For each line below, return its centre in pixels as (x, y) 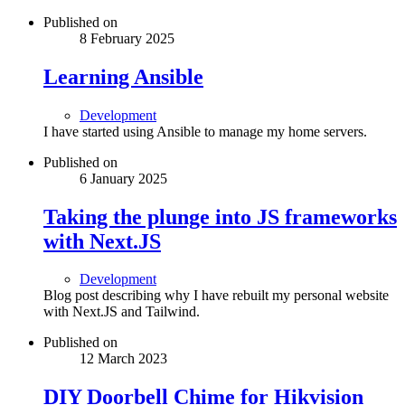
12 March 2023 (123, 359)
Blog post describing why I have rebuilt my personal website (216, 296)
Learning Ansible (123, 76)
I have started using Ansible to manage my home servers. (205, 131)
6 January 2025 (123, 178)
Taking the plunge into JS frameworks (220, 217)
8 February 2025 (127, 38)
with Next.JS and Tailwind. (122, 312)
